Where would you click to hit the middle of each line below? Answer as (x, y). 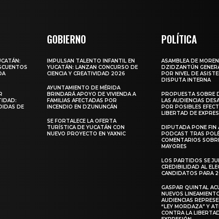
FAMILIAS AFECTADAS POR (82, 100)
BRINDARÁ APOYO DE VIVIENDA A (92, 94)
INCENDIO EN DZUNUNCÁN (82, 107)
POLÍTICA (179, 39)
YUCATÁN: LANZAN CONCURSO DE (93, 67)
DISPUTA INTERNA (186, 80)
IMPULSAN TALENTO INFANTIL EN (91, 61)
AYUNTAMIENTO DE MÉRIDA (84, 88)
